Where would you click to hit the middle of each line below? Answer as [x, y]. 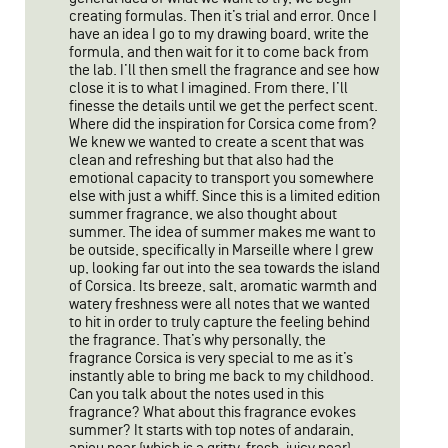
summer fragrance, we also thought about [203, 214]
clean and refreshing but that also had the [201, 160]
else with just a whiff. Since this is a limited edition [224, 196]
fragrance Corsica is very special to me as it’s [211, 358]
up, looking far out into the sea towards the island [224, 268]
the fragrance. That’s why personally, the [197, 340]
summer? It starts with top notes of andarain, [211, 430]
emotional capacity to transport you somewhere [221, 178]
